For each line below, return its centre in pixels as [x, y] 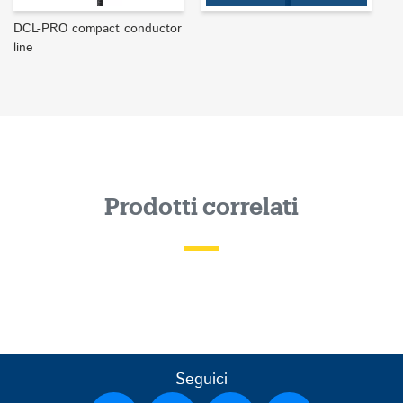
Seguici [201, 379]
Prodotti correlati [201, 207]
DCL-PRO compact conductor [98, 28]
